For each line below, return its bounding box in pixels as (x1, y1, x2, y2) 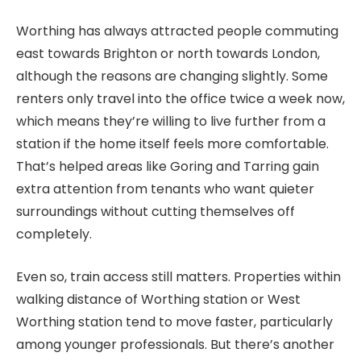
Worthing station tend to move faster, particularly (16, 312, 333, 331)
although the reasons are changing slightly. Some (16, 66, 328, 85)
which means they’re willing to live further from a (16, 111, 326, 131)
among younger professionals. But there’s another (16, 334, 334, 354)
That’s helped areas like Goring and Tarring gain (16, 156, 319, 176)
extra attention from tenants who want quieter (16, 179, 314, 198)
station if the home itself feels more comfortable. (16, 134, 329, 153)
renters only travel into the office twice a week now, (16, 89, 345, 108)
